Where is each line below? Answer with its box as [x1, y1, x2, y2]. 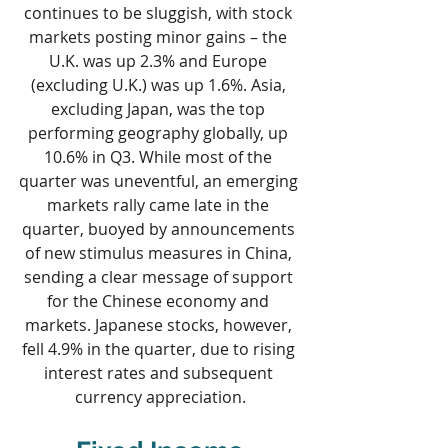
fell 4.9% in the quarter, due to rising [21, 338, 299, 361]
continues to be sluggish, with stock [24, 2, 296, 25]
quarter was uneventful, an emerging [18, 170, 302, 193]
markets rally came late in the [47, 194, 273, 217]
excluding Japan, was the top [51, 98, 269, 121]
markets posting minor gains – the [29, 26, 291, 49]
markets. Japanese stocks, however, [24, 314, 296, 337]
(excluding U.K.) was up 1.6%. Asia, [30, 74, 290, 97]
